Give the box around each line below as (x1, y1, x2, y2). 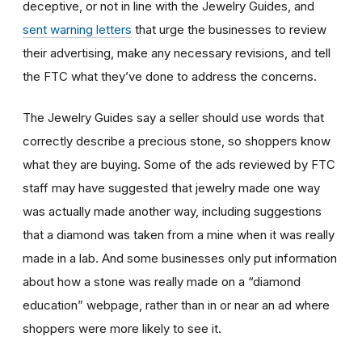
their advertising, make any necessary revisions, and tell (23, 44, 330, 61)
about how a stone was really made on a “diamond (23, 273, 301, 289)
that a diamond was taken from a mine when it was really (23, 226, 335, 242)
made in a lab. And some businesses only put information (23, 250, 337, 266)
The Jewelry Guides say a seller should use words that (23, 109, 324, 125)
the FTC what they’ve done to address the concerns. (23, 68, 317, 84)
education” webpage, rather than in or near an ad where (23, 297, 330, 313)
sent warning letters (23, 21, 132, 37)
